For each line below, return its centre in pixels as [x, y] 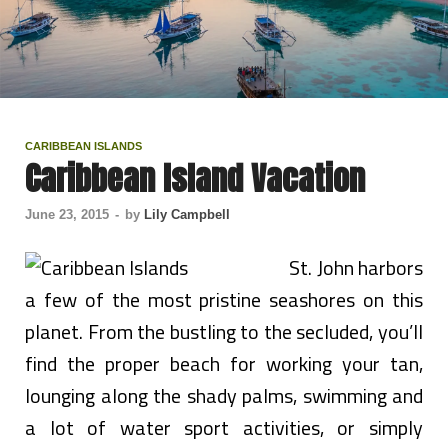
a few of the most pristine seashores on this [224, 299]
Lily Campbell [187, 214]
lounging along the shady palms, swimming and [224, 395]
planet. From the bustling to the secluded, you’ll [224, 331]
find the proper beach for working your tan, [224, 363]
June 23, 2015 [67, 214]
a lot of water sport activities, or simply [224, 427]
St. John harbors [356, 267]
